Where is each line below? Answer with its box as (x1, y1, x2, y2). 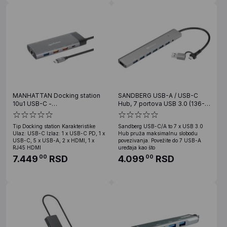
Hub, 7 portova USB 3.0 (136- (118, 99, 205, 107)
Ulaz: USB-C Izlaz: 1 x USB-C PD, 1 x (13, 130, 105, 136)
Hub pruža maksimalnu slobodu (118, 130, 198, 136)
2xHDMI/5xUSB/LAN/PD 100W (13, 107, 101, 116)
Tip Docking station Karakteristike (13, 123, 95, 129)
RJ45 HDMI (13, 144, 41, 150)
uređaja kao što (118, 144, 155, 150)
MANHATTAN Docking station (13, 91, 100, 99)
